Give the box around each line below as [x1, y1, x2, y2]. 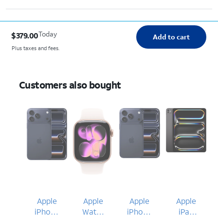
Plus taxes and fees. [12, 44, 59, 52]
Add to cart [153, 32, 190, 41]
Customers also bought [19, 78, 121, 91]
